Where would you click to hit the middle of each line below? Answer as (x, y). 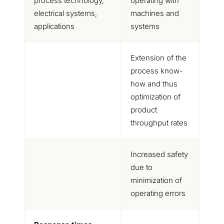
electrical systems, (65, 13)
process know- (156, 71)
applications (54, 26)
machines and (154, 13)
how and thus (154, 84)
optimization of (155, 97)
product (143, 110)
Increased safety (159, 154)
